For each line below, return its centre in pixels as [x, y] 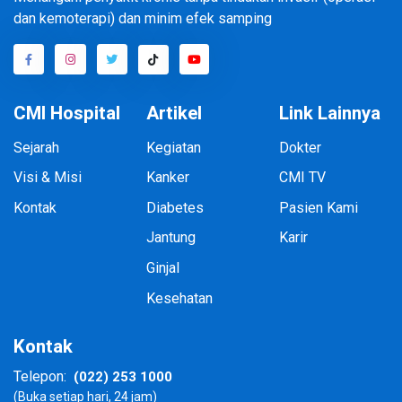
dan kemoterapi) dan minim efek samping [143, 19]
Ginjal [162, 268]
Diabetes [175, 207]
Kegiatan [173, 147]
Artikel [174, 114]
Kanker [167, 178]
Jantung [170, 238]
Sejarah [36, 147]
